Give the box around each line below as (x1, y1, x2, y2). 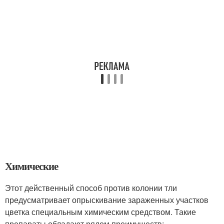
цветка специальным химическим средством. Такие (5, 206, 196, 218)
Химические (5, 158, 58, 174)
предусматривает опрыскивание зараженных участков (5, 194, 208, 206)
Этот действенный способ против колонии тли (5, 182, 177, 194)
